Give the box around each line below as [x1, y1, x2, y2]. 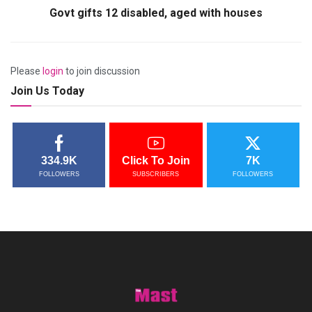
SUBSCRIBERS [132, 170, 180, 178]
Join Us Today [10, 84, 84, 97]
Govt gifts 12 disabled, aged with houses [49, 6, 263, 19]
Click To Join [121, 154, 190, 166]
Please [10, 65, 42, 77]
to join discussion [63, 65, 140, 77]
